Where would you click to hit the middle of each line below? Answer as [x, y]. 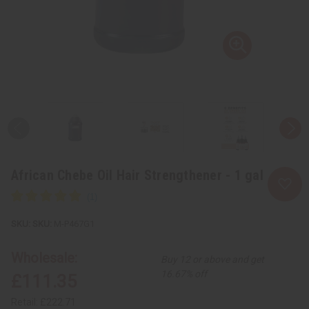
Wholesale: [44, 258]
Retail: [26, 302]
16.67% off [184, 273]
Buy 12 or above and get [213, 259]
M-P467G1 [73, 223]
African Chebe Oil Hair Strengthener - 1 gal [137, 175]
